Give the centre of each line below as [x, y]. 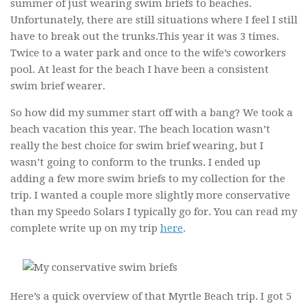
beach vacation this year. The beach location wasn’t [140, 130]
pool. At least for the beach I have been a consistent [140, 70]
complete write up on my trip [85, 229]
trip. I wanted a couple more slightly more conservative [150, 196]
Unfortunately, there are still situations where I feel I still [154, 20]
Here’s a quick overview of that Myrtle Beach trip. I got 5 [151, 297]
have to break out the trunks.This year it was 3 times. [145, 37]
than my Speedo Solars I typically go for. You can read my [154, 212]
